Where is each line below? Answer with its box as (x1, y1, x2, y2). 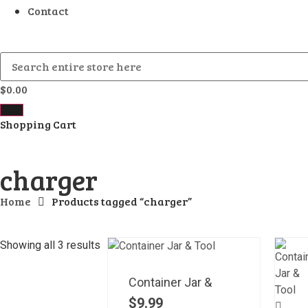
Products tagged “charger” (52, 194, 192, 208)
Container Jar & (129, 275, 212, 289)
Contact (27, 3, 69, 18)
